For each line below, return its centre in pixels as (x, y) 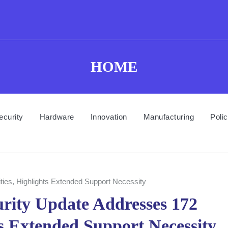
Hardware (57, 117)
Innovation (109, 117)
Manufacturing (169, 117)
